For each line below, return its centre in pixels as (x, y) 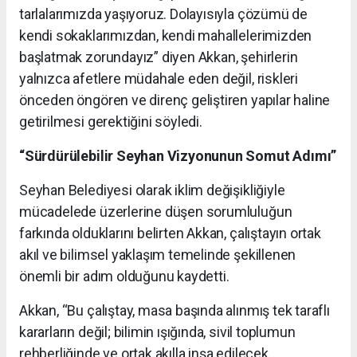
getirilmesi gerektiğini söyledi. (111, 121)
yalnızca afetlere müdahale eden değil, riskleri (159, 78)
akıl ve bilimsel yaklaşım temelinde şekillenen (158, 254)
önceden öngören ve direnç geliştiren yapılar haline (175, 100)
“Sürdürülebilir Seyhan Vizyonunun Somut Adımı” (178, 155)
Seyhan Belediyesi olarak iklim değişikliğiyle (152, 190)
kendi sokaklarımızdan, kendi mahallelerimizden (166, 35)
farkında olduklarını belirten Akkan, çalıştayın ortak (170, 233)
